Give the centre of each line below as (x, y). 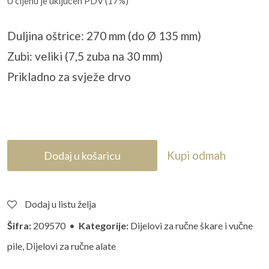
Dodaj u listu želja (60, 204)
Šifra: (19, 226)
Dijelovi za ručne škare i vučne (192, 226)
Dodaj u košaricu (82, 156)
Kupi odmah (196, 156)
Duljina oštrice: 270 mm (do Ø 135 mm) (104, 36)
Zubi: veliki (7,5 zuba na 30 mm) (85, 56)
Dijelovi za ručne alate (71, 246)
